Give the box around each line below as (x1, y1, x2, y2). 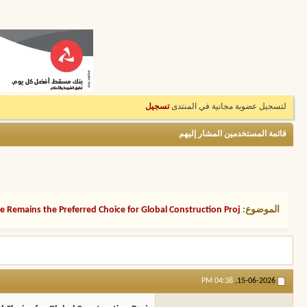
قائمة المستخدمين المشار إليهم (179, 130, 286, 138)
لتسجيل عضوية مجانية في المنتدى (169, 102, 286, 111)
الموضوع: (241, 204, 280, 215)
